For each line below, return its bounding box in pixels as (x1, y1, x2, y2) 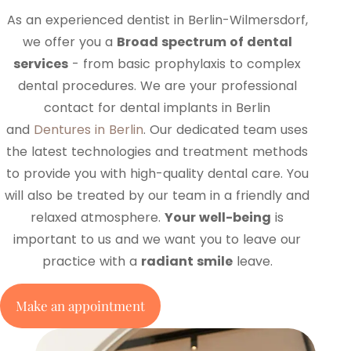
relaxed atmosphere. (31, 208, 165, 226)
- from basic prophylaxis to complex (68, 54, 302, 73)
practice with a (42, 251, 141, 270)
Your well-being (165, 208, 272, 226)
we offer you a (22, 32, 117, 51)
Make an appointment (16, 296, 145, 314)
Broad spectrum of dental (116, 32, 292, 51)
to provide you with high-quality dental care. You (5, 164, 309, 183)
